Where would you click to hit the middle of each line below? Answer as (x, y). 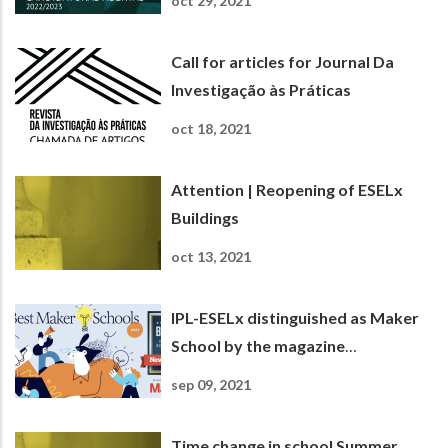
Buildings (205, 217)
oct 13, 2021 (211, 256)
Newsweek (211, 373)
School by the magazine (258, 345)
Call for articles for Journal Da (282, 61)
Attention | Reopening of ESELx (287, 189)
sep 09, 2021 (211, 384)
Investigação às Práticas (261, 89)
